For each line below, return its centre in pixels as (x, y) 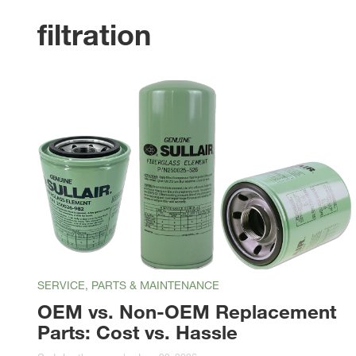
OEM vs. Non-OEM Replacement (187, 311)
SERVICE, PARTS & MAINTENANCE (128, 284)
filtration (94, 34)
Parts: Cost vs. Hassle (137, 331)
